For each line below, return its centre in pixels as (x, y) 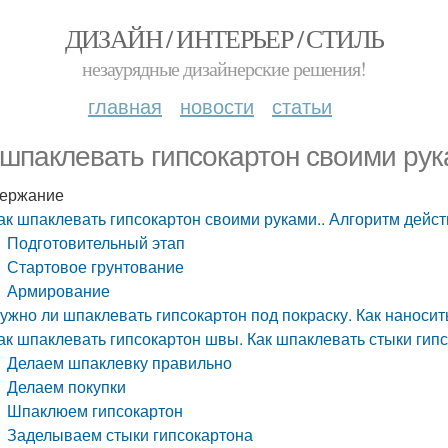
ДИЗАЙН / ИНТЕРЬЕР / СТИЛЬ (224, 38)
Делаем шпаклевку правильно (120, 362)
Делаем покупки (67, 386)
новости (217, 105)
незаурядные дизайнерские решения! (224, 68)
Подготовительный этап (96, 242)
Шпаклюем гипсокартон (95, 410)
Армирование (59, 290)
